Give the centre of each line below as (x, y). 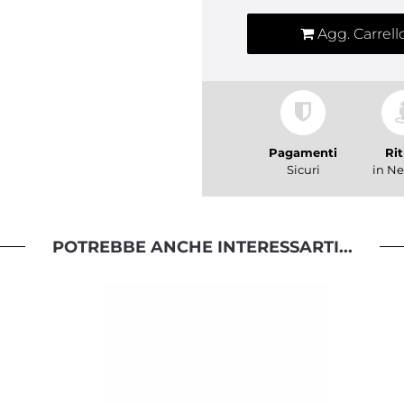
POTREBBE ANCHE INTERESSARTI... (202, 247)
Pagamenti (303, 152)
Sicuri (303, 170)
